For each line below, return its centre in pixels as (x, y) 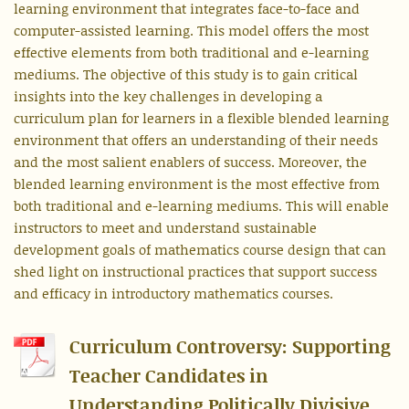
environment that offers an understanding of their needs (196, 140)
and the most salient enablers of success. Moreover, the (190, 162)
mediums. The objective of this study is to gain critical (186, 74)
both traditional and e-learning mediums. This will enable (201, 206)
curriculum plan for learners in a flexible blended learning (201, 118)
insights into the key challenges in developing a (168, 96)
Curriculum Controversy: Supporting (230, 346)
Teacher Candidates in (169, 376)
